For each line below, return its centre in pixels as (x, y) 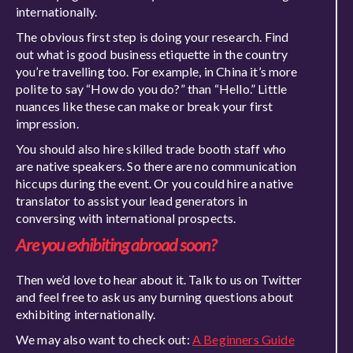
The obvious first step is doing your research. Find (152, 37)
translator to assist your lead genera (114, 201)
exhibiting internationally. (86, 314)
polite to (41, 89)
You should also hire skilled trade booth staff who (151, 149)
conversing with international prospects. (126, 218)
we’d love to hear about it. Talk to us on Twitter (174, 279)
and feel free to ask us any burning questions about (155, 297)
